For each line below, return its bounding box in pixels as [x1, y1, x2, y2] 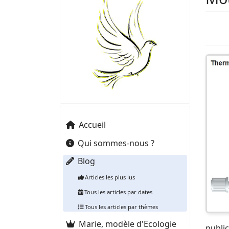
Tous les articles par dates [84, 188, 152, 196]
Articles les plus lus [84, 173, 135, 181]
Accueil [78, 119, 106, 131]
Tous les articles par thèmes [84, 203, 158, 211]
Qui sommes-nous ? [77, 137, 154, 149]
